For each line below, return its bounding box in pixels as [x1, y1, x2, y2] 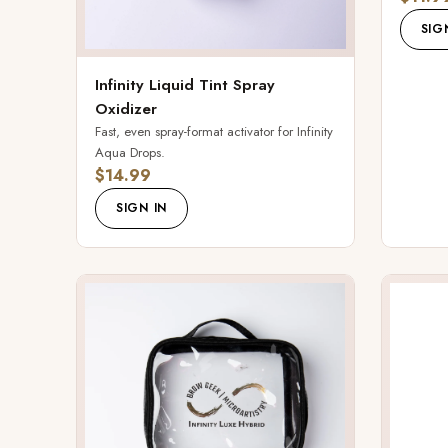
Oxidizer [95, 98, 157, 121]
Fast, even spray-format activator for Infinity [95, 122, 333, 142]
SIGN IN [116, 199, 168, 218]
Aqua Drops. [95, 143, 165, 163]
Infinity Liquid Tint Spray [95, 74, 275, 97]
